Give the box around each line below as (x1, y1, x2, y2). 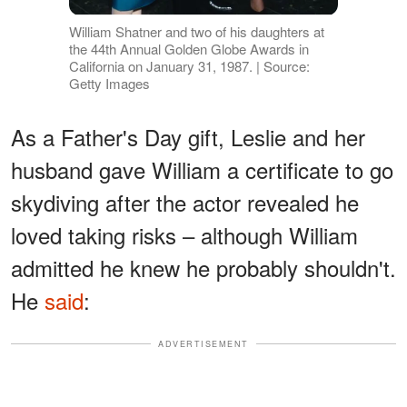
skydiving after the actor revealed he (11, 185, 359, 218)
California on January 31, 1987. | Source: (68, 55, 310, 75)
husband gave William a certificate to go (11, 153, 393, 185)
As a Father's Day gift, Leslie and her (11, 120, 365, 153)
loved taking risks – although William (11, 218, 358, 251)
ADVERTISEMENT (158, 337, 249, 350)
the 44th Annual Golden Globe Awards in (68, 38, 309, 58)
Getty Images (68, 73, 150, 93)
